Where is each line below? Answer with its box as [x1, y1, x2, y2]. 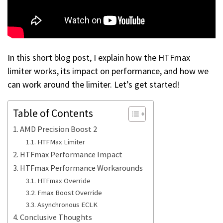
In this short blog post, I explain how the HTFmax [7, 52, 190, 64]
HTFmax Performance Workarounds [20, 163, 143, 173]
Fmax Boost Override [37, 188, 102, 198]
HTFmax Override [37, 176, 91, 186]
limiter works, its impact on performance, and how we [7, 65, 209, 77]
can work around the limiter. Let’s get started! [7, 79, 180, 91]
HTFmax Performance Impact [20, 149, 123, 160]
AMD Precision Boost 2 [20, 124, 98, 134]
